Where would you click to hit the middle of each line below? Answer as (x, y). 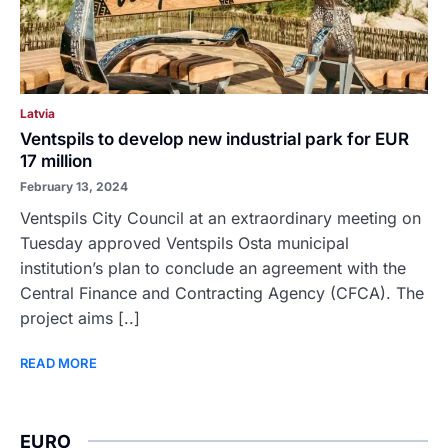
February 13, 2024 (74, 186)
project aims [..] (80, 318)
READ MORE (58, 363)
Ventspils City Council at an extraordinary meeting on (220, 218)
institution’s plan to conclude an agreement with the (213, 268)
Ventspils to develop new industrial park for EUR (214, 139)
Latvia (37, 113)
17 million (56, 161)
